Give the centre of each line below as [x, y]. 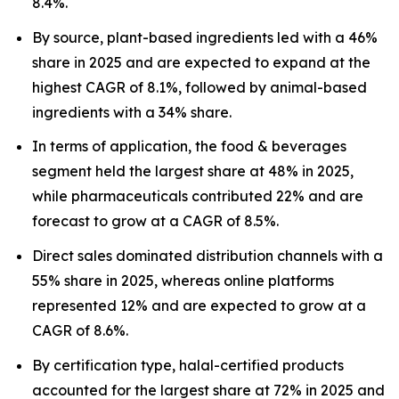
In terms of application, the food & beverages [189, 147]
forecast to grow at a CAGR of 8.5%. [155, 221]
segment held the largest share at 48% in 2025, [193, 171]
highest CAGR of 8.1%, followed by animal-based [199, 87]
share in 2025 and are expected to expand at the [201, 62]
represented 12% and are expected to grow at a [199, 305]
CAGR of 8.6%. [80, 330]
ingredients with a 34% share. [132, 112]
